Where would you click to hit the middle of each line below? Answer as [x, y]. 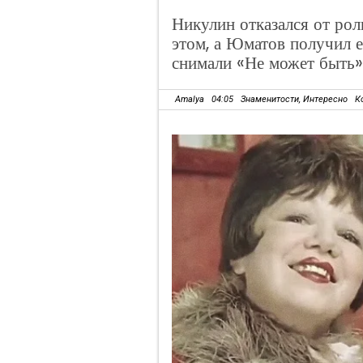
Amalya [190, 99]
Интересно [325, 99]
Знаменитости [270, 99]
